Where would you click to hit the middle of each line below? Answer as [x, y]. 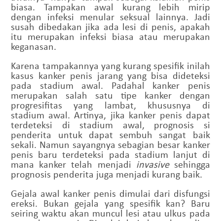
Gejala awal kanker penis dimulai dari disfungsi [110, 193]
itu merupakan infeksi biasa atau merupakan [110, 37]
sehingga [189, 164]
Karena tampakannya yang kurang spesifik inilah [110, 66]
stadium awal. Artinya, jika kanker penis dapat [110, 115]
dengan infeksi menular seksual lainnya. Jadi [110, 17]
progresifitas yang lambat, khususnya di [110, 105]
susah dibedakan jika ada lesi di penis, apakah [110, 27]
